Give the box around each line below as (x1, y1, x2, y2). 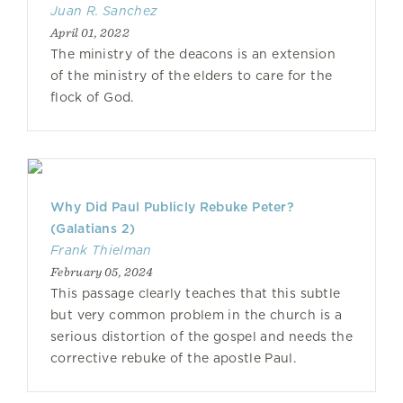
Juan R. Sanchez (50, 4, 158, 18)
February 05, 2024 (50, 264, 154, 279)
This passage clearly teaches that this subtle (50, 286, 341, 300)
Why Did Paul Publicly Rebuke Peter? (50, 200, 295, 214)
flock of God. (50, 90, 134, 104)
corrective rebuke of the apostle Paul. (50, 351, 296, 365)
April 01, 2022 (50, 25, 130, 40)
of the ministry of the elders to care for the (50, 68, 333, 83)
